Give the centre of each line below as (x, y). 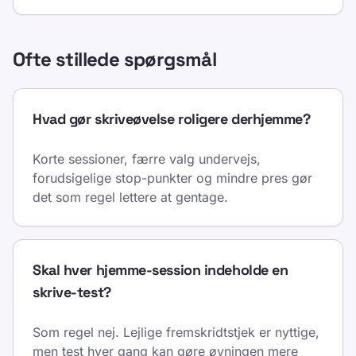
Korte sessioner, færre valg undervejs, (147, 159)
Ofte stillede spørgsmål (115, 59)
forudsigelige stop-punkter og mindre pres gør (172, 178)
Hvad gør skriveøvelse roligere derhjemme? (172, 119)
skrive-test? (72, 292)
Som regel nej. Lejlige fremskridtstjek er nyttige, (176, 332)
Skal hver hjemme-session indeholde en (161, 270)
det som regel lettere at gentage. (130, 197)
